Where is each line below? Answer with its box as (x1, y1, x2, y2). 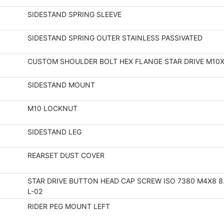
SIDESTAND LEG (27, 127, 81, 136)
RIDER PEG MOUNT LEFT (27, 202, 110, 210)
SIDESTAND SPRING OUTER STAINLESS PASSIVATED (27, 33, 202, 42)
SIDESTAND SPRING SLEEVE (27, 10, 121, 18)
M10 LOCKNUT (27, 104, 77, 112)
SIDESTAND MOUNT (27, 80, 95, 89)
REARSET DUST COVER (27, 151, 104, 159)
